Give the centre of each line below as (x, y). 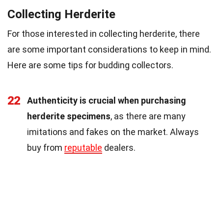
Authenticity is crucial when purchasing (107, 100)
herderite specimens (69, 116)
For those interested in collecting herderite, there (104, 33)
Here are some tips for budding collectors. (90, 65)
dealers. (119, 147)
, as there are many (148, 116)
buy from (46, 147)
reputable (83, 147)
